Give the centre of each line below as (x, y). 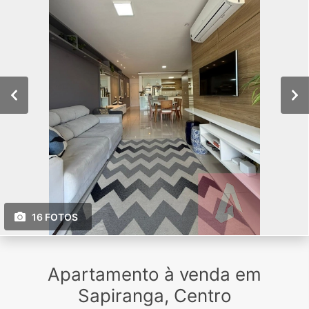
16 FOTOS (55, 217)
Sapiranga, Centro (154, 296)
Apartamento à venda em (154, 275)
